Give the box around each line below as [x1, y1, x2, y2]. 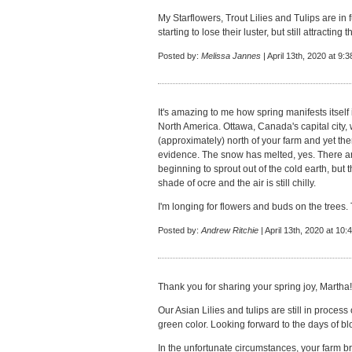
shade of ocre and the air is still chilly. [158, 178, 316, 189]
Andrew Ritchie [201, 225, 258, 235]
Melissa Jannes [201, 51, 261, 60]
